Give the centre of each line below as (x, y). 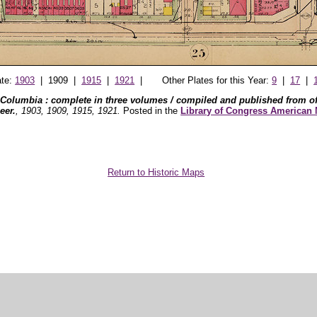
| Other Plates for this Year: (203, 80)
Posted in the (151, 111)
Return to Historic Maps (156, 172)
